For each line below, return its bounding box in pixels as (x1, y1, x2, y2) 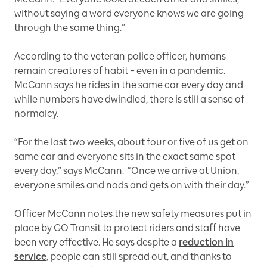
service (14, 250, 46, 262)
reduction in (179, 236, 234, 248)
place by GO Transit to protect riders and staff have (14, 222, 240, 234)
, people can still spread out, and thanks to (46, 250, 232, 262)
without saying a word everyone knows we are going (14, 7, 244, 19)
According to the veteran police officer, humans (14, 50, 226, 62)
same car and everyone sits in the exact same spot (14, 150, 235, 162)
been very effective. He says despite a (14, 236, 179, 248)
